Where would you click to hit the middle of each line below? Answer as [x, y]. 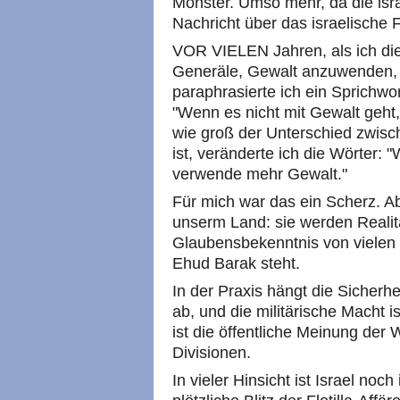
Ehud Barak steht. [236, 263]
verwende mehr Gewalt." [260, 174]
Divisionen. [212, 353]
